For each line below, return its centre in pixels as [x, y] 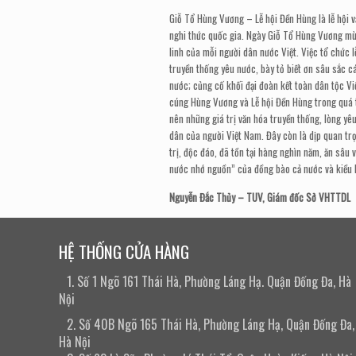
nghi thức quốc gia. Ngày [218, 35]
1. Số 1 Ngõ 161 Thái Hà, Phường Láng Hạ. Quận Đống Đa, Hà [209, 281]
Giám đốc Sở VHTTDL [308, 197]
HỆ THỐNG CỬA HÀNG [124, 252]
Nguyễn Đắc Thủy [202, 197]
